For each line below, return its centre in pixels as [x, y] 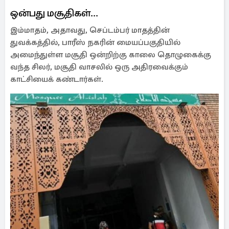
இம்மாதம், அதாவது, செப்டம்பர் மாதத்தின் [90, 30]
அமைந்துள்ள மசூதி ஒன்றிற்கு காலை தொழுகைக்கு [111, 55]
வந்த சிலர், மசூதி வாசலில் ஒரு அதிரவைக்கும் [99, 67]
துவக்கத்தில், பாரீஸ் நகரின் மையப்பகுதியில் [95, 42]
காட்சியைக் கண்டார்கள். [58, 79]
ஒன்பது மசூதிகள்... [54, 13]
